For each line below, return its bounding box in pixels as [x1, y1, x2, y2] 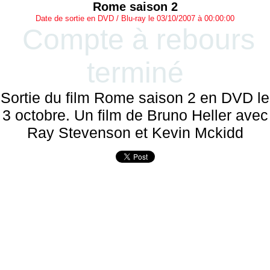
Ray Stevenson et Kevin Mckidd [27, 124, 243, 141]
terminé [86, 57, 184, 89]
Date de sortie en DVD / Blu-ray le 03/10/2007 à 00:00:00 [36, 14, 234, 23]
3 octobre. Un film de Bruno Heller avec [2, 107, 268, 124]
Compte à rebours [22, 24, 255, 55]
